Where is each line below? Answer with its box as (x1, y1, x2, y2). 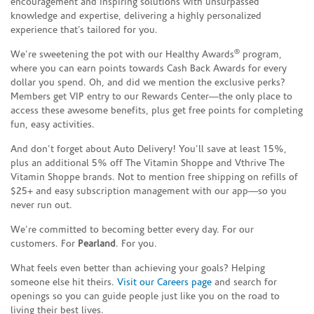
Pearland (78, 238, 116, 250)
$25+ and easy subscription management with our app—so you (11, 186, 287, 197)
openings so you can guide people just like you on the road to (11, 291, 280, 302)
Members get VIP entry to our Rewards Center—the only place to (11, 91, 292, 102)
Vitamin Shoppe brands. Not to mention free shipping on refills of (11, 172, 298, 183)
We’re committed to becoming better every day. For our (11, 224, 254, 235)
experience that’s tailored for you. (11, 25, 158, 36)
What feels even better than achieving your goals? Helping (11, 263, 265, 274)
